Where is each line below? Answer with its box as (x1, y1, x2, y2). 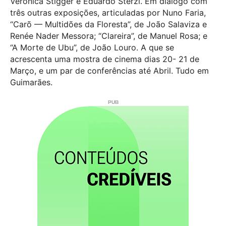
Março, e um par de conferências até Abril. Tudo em (10, 65, 209, 76)
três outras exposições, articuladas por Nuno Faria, (10, 7, 206, 18)
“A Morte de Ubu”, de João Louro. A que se (10, 42, 174, 52)
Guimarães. (10, 77, 52, 87)
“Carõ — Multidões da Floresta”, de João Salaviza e (10, 19, 207, 29)
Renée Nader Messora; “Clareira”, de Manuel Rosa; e (10, 30, 207, 41)
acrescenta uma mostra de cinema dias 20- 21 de (10, 53, 199, 64)
